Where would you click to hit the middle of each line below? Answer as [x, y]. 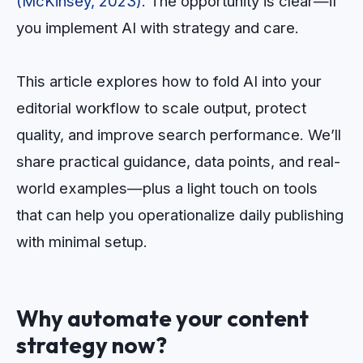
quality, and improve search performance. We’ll [179, 135]
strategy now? [92, 344]
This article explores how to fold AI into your [169, 81]
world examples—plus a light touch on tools [167, 188]
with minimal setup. [82, 242]
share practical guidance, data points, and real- [178, 162]
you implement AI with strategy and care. [158, 28]
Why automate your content [162, 318]
